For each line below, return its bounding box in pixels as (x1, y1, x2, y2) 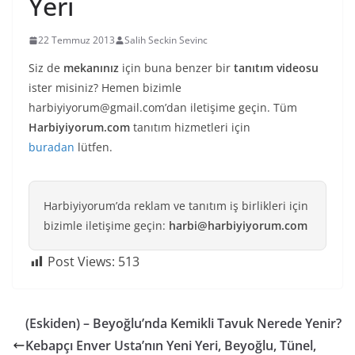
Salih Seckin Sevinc (124, 33, 208, 48)
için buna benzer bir (119, 60, 234, 76)
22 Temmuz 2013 (38, 33, 115, 48)
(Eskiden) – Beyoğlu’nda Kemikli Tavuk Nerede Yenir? (25, 315, 342, 333)
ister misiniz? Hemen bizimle (29, 80, 181, 96)
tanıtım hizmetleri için (130, 120, 250, 136)
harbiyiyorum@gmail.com (29, 100, 165, 116)
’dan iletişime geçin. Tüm (165, 100, 297, 116)
